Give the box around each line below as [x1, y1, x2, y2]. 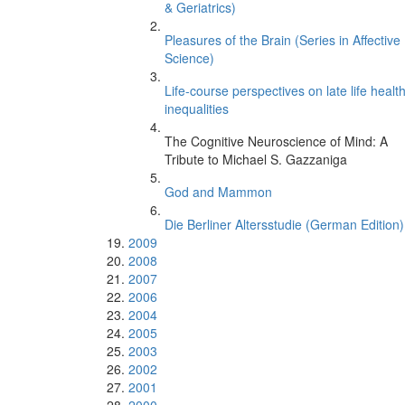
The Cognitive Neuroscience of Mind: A [165, 132, 388, 150]
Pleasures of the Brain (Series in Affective [165, 31, 400, 49]
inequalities [165, 99, 229, 118]
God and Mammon [165, 183, 272, 201]
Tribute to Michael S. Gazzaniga [165, 150, 347, 168]
